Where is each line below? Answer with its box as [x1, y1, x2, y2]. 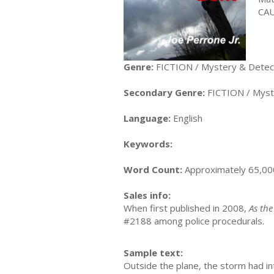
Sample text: [124, 246, 183, 259]
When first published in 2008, [124, 201, 249, 214]
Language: [124, 111, 171, 124]
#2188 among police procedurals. [124, 214, 264, 227]
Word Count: [124, 163, 182, 176]
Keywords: [124, 137, 172, 150]
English [171, 111, 202, 124]
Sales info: [124, 188, 171, 201]
